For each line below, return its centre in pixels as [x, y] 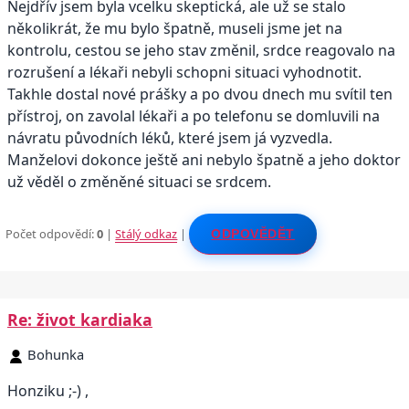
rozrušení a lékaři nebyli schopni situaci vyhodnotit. [184, 73]
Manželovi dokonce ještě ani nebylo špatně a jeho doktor [204, 160]
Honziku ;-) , [48, 390]
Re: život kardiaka [80, 319]
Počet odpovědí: [52, 233]
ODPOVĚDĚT [253, 233]
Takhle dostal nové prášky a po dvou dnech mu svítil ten [200, 94]
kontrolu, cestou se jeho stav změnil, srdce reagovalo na [201, 51]
